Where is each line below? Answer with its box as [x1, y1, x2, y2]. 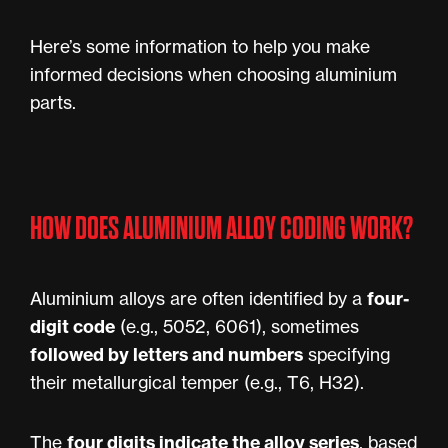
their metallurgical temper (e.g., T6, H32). [30, 372, 364, 393]
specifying [303, 344, 390, 365]
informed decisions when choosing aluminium [30, 64, 397, 85]
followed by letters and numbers [30, 343, 303, 366]
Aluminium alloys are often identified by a [30, 288, 367, 309]
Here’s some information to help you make [30, 36, 370, 57]
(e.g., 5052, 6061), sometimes [115, 316, 359, 337]
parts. [30, 92, 76, 113]
